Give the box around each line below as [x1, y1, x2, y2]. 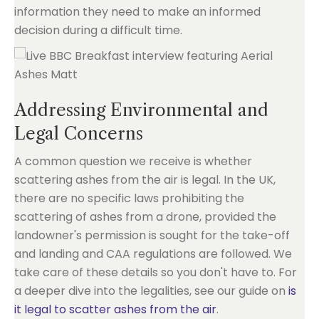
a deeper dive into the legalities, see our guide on [14, 282, 288, 299]
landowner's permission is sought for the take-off [14, 226, 290, 244]
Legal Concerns [14, 122, 143, 144]
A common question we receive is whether [14, 152, 252, 169]
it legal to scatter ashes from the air [14, 300, 216, 318]
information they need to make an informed [14, 3, 261, 20]
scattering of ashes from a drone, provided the [14, 208, 276, 225]
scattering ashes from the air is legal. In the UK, [14, 171, 276, 188]
